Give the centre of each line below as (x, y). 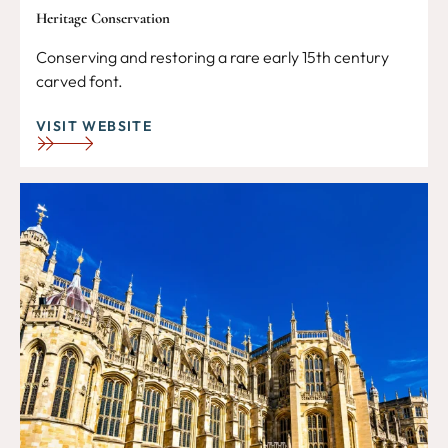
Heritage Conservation (103, 18)
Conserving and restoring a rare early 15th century (212, 57)
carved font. (79, 81)
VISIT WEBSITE (94, 126)
